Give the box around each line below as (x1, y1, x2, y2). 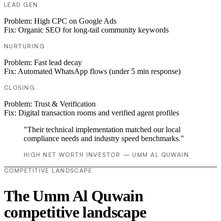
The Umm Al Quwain (4, 186, 144, 205)
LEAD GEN (4, 1, 38, 9)
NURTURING (4, 42, 45, 50)
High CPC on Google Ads (34, 17, 116, 26)
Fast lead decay (34, 58, 82, 67)
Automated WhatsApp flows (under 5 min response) (18, 67, 181, 76)
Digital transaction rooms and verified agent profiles (18, 109, 179, 117)
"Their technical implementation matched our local (24, 125, 181, 134)
